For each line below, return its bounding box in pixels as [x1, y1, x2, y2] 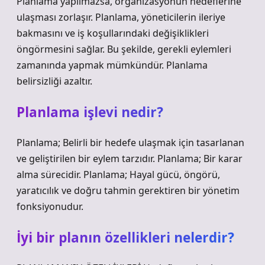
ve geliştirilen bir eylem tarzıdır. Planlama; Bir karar [17, 152, 243, 165]
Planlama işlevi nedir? [17, 103, 163, 121]
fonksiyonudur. [17, 200, 83, 213]
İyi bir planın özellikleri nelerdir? [17, 228, 234, 247]
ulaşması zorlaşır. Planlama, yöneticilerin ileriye [17, 11, 225, 24]
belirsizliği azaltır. [17, 75, 92, 88]
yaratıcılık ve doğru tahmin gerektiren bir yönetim [17, 184, 240, 197]
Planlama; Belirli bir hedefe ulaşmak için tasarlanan [17, 136, 244, 149]
